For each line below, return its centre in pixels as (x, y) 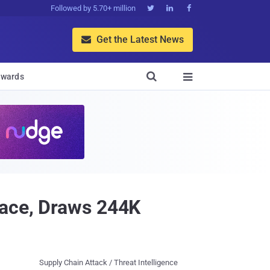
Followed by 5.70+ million (93, 8)
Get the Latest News (139, 39)
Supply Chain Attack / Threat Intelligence (108, 262)
